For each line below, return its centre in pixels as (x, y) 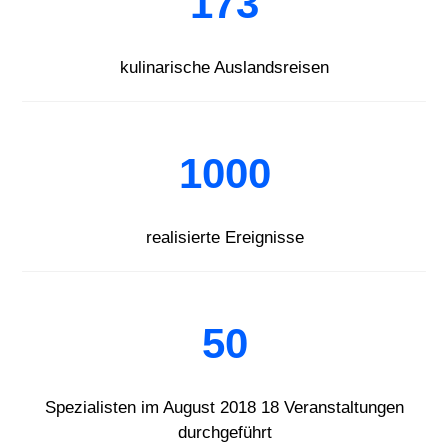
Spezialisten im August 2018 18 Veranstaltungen (224, 407)
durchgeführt (224, 432)
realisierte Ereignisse (224, 238)
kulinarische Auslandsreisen (224, 68)
